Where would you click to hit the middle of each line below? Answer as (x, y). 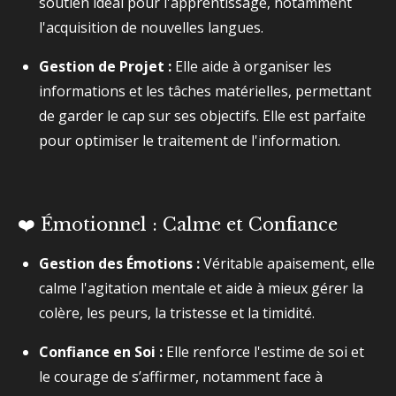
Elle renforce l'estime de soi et (263, 352)
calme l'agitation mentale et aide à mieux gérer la (201, 288)
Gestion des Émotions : (119, 263)
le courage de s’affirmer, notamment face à (181, 377)
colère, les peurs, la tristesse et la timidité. (177, 313)
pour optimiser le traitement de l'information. (190, 141)
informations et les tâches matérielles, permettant (205, 91)
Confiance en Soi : (101, 352)
